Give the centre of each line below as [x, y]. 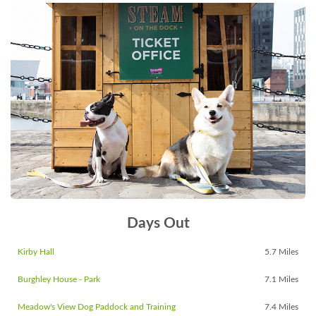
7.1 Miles [281, 280]
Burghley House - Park [59, 280]
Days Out [158, 224]
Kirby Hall [36, 252]
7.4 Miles [281, 307]
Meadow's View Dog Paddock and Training [97, 307]
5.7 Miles [281, 252]
